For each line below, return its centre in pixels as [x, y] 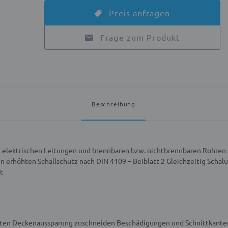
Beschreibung [113, 104]
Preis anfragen [138, 13]
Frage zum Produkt [140, 37]
